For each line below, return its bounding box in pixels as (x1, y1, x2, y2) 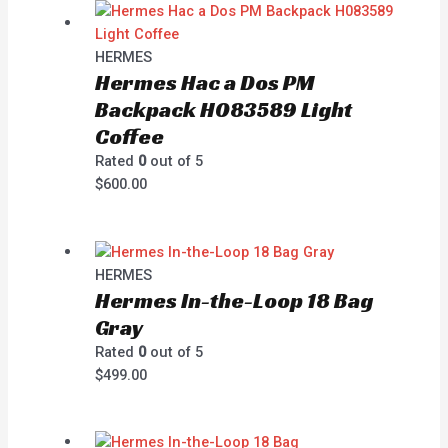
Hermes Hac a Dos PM (95, 69, 315, 97)
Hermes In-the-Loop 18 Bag (95, 286, 374, 314)
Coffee (95, 123, 165, 151)
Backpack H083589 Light (95, 96, 353, 124)
